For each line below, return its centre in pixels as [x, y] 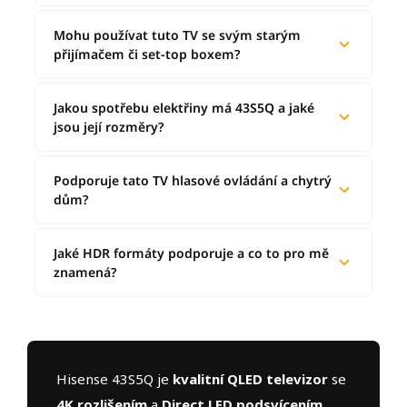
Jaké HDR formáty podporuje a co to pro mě [191, 253]
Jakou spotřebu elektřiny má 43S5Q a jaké [184, 108]
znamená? [85, 273]
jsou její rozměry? [109, 127]
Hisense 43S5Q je [114, 379]
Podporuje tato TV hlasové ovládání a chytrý [193, 181]
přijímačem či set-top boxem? [147, 55]
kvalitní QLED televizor [250, 379]
